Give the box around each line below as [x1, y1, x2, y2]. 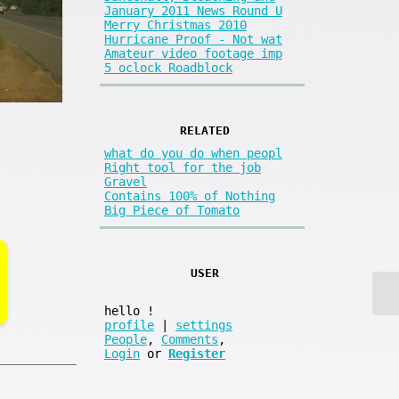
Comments [161, 332, 218, 347]
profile [104, 318, 154, 333]
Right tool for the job [104, 160, 261, 175]
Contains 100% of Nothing [104, 189, 275, 204]
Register [168, 346, 225, 362]
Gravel [104, 175, 147, 190]
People [104, 332, 147, 347]
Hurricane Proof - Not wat [104, 31, 282, 46]
